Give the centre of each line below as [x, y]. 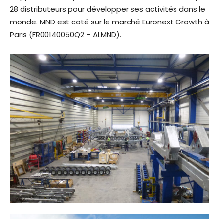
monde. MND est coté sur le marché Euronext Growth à [109, 22]
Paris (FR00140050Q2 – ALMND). [66, 35]
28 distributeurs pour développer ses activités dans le [108, 9]
